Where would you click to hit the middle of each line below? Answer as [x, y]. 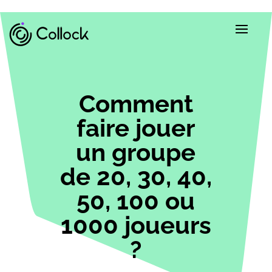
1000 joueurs [136, 225]
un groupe [136, 152]
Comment [136, 103]
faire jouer [136, 127]
